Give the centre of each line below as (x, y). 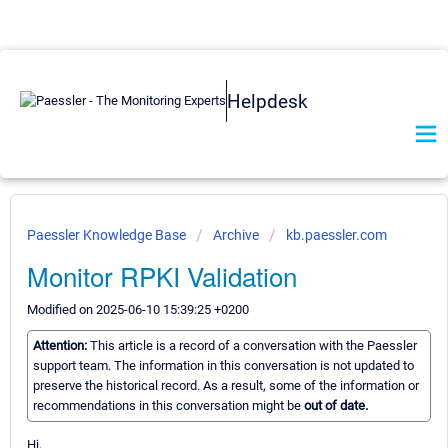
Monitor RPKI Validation (162, 275)
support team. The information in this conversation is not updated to (223, 366)
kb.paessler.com (336, 235)
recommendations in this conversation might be (168, 406)
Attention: (61, 346)
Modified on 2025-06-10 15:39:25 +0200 (138, 309)
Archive (236, 235)
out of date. (336, 406)
